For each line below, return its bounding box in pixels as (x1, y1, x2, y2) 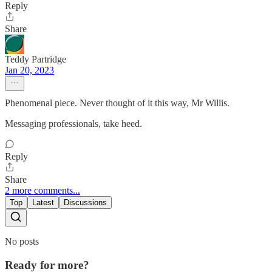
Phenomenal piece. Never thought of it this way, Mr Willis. (5, 97, 229, 108)
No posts (5, 236, 39, 246)
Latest (32, 197, 54, 207)
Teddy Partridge (5, 53, 66, 64)
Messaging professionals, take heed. (5, 118, 142, 129)
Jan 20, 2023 (5, 64, 54, 75)
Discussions (64, 197, 107, 207)
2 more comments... (5, 185, 80, 195)
